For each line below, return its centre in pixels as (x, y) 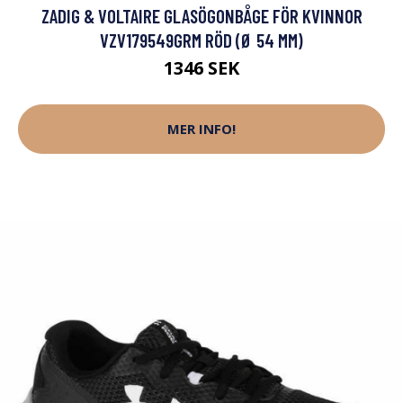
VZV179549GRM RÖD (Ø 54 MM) (201, 40)
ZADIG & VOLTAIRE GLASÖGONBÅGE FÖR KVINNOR (201, 15)
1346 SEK (201, 67)
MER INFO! (201, 129)
